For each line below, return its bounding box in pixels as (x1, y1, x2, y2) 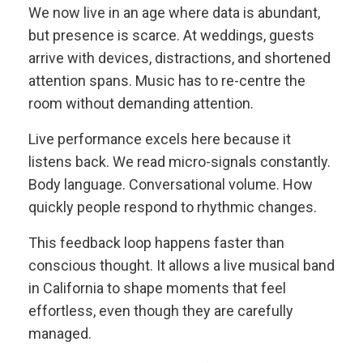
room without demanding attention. (28, 95, 254, 112)
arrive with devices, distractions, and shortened (28, 49, 331, 66)
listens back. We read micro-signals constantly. (28, 153, 331, 170)
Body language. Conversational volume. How (28, 176, 313, 193)
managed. (28, 325, 92, 342)
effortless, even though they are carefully (28, 302, 293, 319)
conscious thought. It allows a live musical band (28, 257, 335, 274)
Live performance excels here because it (28, 130, 291, 147)
